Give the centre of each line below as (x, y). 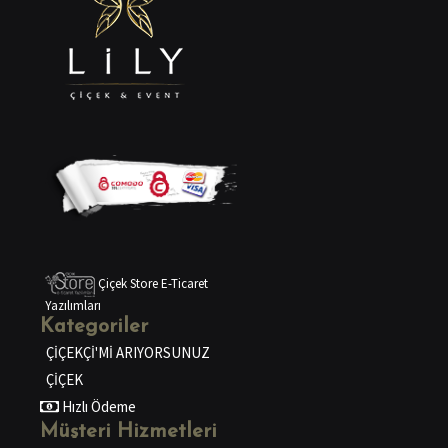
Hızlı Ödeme (97, 407)
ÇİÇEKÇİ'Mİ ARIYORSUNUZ (128, 353)
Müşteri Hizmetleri (128, 432)
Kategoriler (94, 327)
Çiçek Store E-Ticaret (151, 283)
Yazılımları (73, 306)
